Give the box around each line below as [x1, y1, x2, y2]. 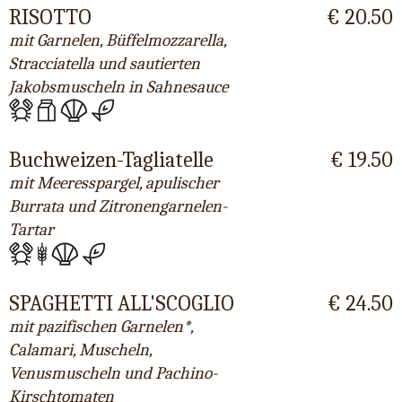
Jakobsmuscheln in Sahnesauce [9, 76, 228, 97]
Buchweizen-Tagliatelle [9, 147, 214, 173]
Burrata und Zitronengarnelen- [9, 197, 227, 217]
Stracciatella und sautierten [9, 53, 200, 74]
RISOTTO [9, 4, 92, 30]
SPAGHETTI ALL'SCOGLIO [9, 291, 234, 317]
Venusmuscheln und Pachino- [9, 363, 217, 384]
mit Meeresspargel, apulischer [9, 173, 219, 194]
